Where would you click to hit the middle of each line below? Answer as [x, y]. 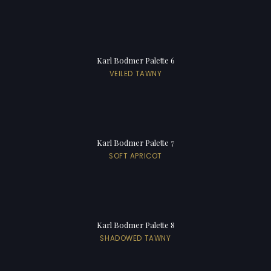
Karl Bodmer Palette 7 [135, 143]
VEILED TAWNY [135, 74]
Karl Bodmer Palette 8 [135, 225]
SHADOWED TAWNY [135, 239]
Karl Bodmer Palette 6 [135, 60]
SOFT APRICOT [135, 156]
